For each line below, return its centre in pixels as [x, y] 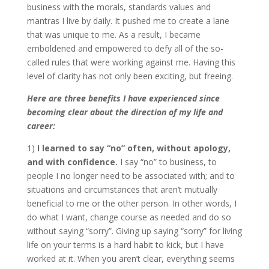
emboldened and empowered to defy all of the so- [125, 48]
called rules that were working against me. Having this [131, 62]
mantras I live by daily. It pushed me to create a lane [128, 21]
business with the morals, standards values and [119, 7]
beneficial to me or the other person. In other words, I [131, 203]
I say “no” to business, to [167, 162]
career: [41, 126]
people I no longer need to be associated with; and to [131, 176]
